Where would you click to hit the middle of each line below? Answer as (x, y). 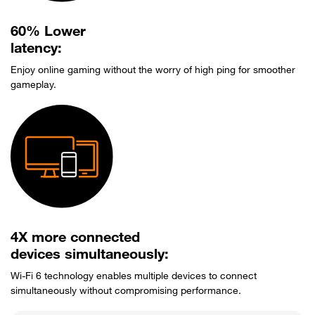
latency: (36, 50)
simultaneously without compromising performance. (126, 291)
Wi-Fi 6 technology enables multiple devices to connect (134, 277)
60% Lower (48, 33)
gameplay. (33, 86)
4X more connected (75, 239)
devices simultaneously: (90, 256)
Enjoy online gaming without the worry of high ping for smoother (153, 71)
